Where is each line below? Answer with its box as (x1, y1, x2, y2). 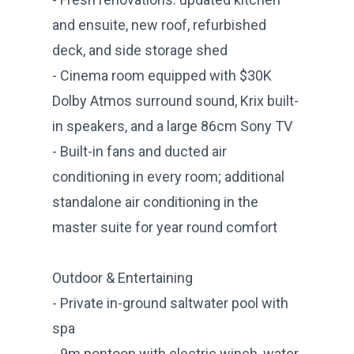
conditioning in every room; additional (52, 168, 284, 185)
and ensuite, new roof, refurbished (52, 16, 266, 33)
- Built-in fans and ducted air (52, 142, 227, 160)
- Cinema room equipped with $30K (52, 66, 272, 84)
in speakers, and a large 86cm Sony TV (52, 117, 292, 134)
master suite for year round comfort (52, 218, 277, 235)
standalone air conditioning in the (52, 193, 258, 210)
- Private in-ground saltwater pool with (52, 294, 288, 311)
